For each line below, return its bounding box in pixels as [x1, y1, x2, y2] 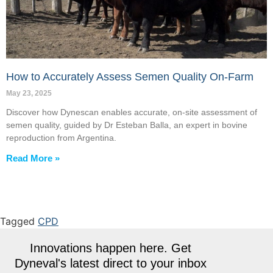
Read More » [6, 153, 60, 164]
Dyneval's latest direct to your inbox [15, 257, 207, 271]
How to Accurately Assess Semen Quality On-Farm [6, 71, 253, 83]
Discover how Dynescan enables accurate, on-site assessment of [6, 107, 257, 118]
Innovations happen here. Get [30, 241, 192, 255]
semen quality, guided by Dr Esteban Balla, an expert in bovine [6, 120, 247, 130]
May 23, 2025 [6, 89, 52, 98]
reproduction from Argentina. [6, 133, 116, 143]
